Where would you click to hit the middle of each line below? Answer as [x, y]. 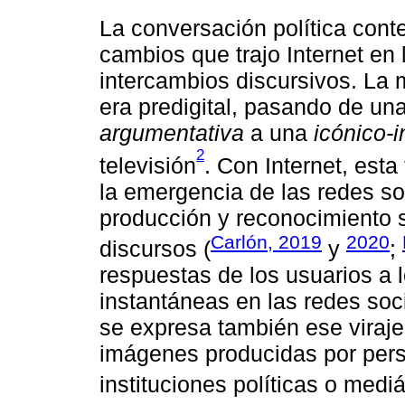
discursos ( [155, 249]
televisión [148, 165]
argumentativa [172, 132]
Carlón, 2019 [266, 241]
